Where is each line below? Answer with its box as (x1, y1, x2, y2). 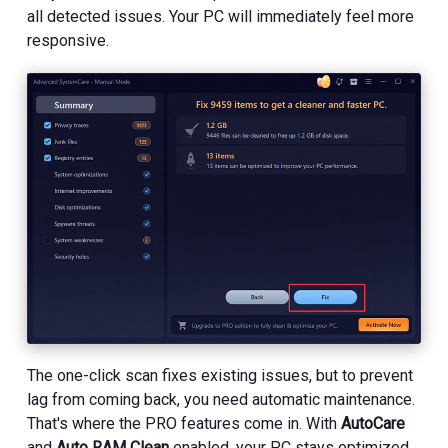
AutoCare (341, 413, 406, 433)
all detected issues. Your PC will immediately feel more (27, 6, 415, 26)
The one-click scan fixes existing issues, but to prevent (27, 365, 414, 385)
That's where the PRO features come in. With (27, 413, 342, 433)
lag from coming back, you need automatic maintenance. (27, 389, 416, 409)
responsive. (27, 30, 110, 50)
